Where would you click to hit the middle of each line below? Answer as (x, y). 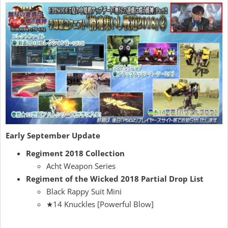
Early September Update (53, 136)
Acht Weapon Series (81, 166)
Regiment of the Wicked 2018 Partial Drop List (115, 179)
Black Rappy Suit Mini (84, 192)
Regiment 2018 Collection (75, 153)
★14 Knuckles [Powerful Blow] (100, 204)
